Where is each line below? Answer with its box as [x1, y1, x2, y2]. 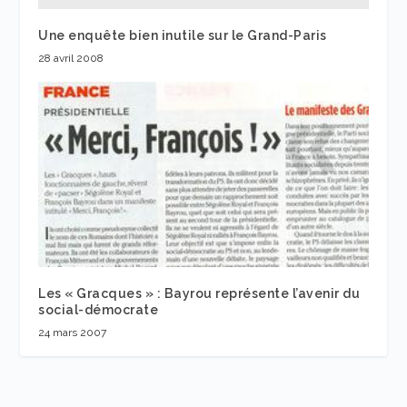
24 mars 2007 [38, 326, 107, 340]
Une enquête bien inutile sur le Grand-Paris [38, 27, 327, 43]
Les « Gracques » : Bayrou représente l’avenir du [38, 286, 361, 302]
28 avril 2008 [38, 51, 104, 65]
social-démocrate [38, 303, 159, 318]
